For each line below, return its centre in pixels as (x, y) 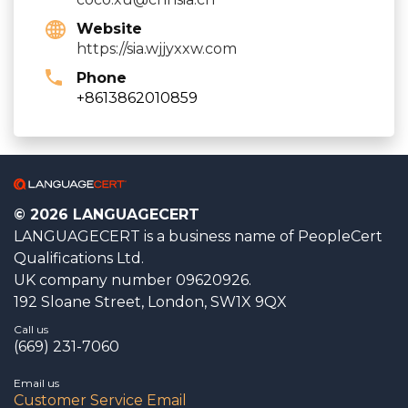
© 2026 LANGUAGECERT (107, 214)
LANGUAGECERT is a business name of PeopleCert (198, 236)
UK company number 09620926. (133, 280)
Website (109, 28)
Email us (36, 382)
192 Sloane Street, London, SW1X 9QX (150, 301)
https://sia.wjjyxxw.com (157, 48)
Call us (31, 329)
